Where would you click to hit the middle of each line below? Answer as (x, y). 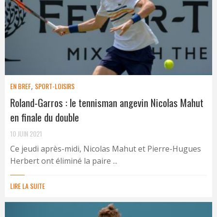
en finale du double (45, 117)
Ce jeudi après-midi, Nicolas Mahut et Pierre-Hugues (106, 148)
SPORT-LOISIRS (55, 86)
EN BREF (21, 86)
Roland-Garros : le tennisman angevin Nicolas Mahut (107, 102)
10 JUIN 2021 (26, 133)
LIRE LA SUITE (28, 186)
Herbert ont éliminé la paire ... (64, 161)
